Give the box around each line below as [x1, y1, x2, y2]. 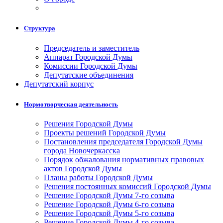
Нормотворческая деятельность [24, 100, 118, 108]
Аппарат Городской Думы [44, 52, 132, 61]
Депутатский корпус [24, 79, 94, 88]
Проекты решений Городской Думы [44, 128, 166, 137]
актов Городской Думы [44, 164, 122, 173]
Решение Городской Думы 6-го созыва [44, 200, 174, 209]
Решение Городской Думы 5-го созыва [44, 209, 174, 218]
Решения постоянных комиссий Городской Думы [44, 182, 211, 191]
